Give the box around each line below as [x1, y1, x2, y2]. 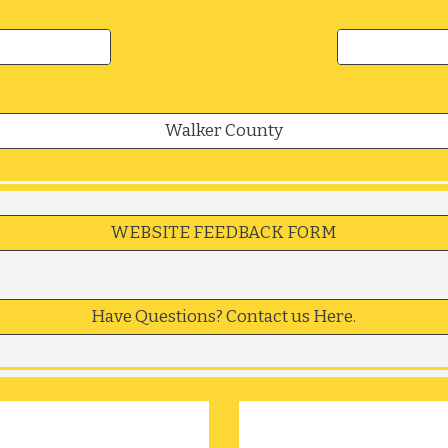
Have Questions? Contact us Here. [91, 306, 357, 327]
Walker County [164, 120, 283, 141]
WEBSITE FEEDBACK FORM [111, 222, 337, 243]
